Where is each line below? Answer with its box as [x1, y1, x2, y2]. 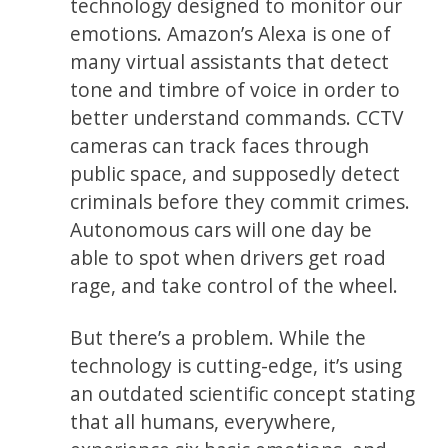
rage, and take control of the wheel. [70, 272, 399, 299]
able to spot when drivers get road [70, 244, 387, 271]
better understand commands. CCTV [70, 104, 404, 131]
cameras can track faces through [70, 132, 370, 159]
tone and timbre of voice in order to [70, 76, 401, 103]
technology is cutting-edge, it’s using [70, 352, 403, 379]
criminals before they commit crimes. [70, 188, 411, 215]
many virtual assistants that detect [70, 48, 390, 75]
